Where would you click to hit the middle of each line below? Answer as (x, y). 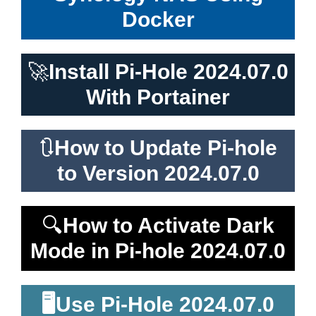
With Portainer (158, 97)
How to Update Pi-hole (166, 147)
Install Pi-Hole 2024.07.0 (169, 71)
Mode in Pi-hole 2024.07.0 (158, 250)
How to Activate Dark (168, 225)
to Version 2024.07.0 (158, 173)
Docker (158, 19)
